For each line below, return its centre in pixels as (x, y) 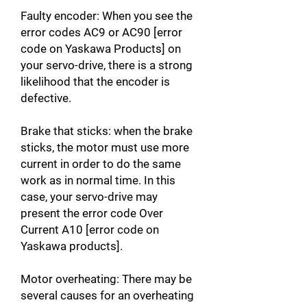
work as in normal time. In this (98, 180)
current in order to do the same (101, 164)
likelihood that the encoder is (95, 82)
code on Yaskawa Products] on (101, 49)
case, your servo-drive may (89, 197)
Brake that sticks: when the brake (107, 131)
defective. (46, 98)
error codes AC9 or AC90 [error (101, 32)
